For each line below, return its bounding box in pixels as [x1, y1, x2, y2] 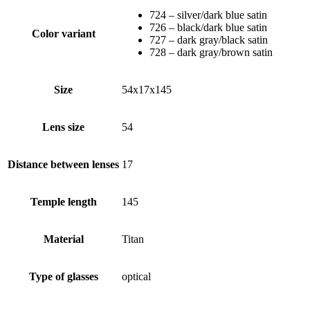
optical [122, 270, 151, 282]
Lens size [42, 120, 84, 133]
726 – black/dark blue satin [149, 21, 267, 33]
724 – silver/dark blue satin [149, 8, 267, 21]
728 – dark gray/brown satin [149, 46, 273, 58]
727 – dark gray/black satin [149, 33, 268, 46]
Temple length [30, 195, 97, 208]
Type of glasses [28, 270, 98, 282]
